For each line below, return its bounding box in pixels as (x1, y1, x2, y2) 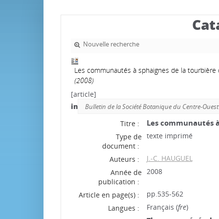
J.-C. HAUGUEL (146, 153, 193, 163)
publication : (98, 177, 139, 187)
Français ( (146, 202, 178, 212)
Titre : (120, 119, 139, 129)
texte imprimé (146, 131, 193, 141)
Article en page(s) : (78, 190, 139, 200)
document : (102, 141, 139, 151)
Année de (110, 168, 142, 177)
